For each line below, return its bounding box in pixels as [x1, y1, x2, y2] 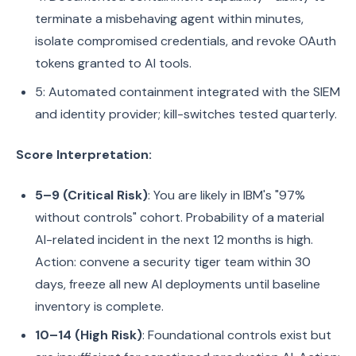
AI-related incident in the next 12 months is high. [35, 231, 313, 248]
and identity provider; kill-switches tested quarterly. [35, 106, 337, 122]
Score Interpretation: [16, 146, 152, 163]
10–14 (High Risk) [35, 327, 142, 343]
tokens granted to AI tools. [35, 55, 192, 72]
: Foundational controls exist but [142, 327, 331, 343]
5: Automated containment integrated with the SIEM [35, 83, 340, 100]
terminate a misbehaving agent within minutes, [35, 10, 304, 27]
